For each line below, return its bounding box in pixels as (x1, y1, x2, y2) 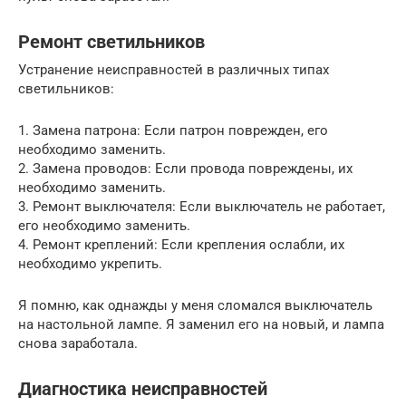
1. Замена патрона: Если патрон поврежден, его (18, 122, 328, 140)
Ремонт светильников (18, 32, 205, 53)
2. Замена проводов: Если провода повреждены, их (18, 160, 353, 178)
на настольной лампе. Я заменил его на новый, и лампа (18, 316, 384, 333)
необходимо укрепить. (18, 256, 162, 273)
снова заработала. (18, 335, 138, 353)
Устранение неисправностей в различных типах (18, 62, 329, 79)
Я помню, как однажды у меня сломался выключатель (18, 297, 372, 314)
